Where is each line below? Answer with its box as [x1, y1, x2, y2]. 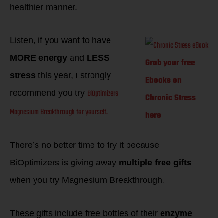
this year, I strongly [36, 70, 111, 80]
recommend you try [10, 88, 87, 98]
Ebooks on [145, 74, 182, 87]
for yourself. [75, 106, 108, 119]
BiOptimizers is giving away [10, 158, 119, 167]
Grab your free [145, 56, 195, 70]
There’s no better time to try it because [10, 140, 159, 150]
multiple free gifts [119, 158, 192, 167]
